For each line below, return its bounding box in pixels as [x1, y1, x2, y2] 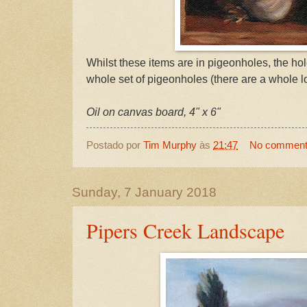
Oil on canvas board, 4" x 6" [86, 106, 221, 118]
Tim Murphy [143, 138, 197, 151]
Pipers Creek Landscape [86, 217, 284, 245]
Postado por [86, 138, 143, 151]
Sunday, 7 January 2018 [72, 185, 217, 200]
